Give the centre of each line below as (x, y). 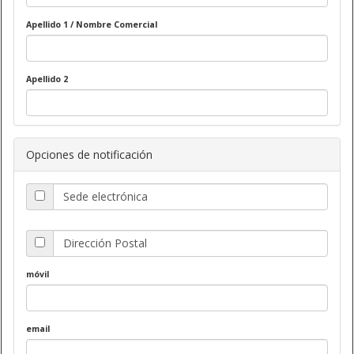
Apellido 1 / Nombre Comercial (92, 24)
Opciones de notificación (89, 154)
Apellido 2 (47, 79)
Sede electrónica (105, 196)
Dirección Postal (105, 243)
